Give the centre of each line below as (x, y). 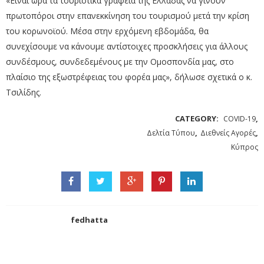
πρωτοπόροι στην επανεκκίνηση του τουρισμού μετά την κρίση (128, 16)
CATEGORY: (198, 119)
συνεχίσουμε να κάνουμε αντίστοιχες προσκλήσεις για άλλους (127, 47)
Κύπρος (245, 147)
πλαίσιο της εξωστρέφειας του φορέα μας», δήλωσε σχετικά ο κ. (129, 77)
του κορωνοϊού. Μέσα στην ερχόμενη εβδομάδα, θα (107, 31)
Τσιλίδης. (24, 93)
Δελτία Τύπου (171, 133)
